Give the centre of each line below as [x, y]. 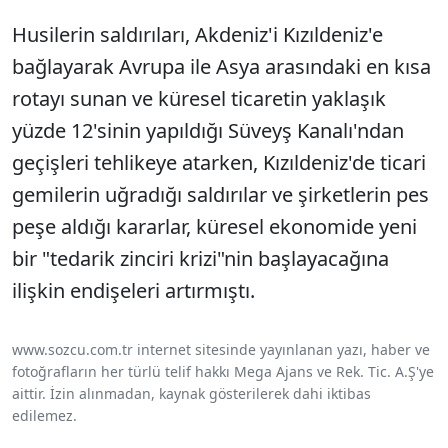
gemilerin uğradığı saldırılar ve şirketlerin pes [220, 195]
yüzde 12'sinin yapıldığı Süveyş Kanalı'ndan [208, 131]
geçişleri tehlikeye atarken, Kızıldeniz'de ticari [219, 163]
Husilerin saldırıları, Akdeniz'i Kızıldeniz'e [197, 35]
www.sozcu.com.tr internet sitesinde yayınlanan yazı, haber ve [221, 350]
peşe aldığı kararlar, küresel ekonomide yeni [214, 227]
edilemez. [44, 416]
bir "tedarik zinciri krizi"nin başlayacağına [200, 259]
